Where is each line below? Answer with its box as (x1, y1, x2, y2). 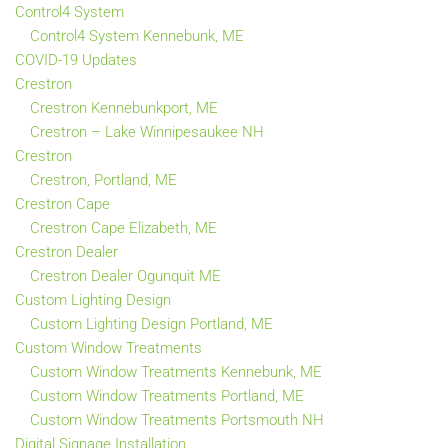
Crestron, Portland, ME (30, 171, 177, 189)
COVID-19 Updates (15, 51, 137, 69)
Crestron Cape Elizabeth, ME (30, 219, 217, 237)
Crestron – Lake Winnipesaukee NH (30, 123, 264, 141)
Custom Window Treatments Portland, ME (30, 387, 304, 405)
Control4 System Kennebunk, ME (30, 27, 244, 45)
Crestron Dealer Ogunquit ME (30, 267, 221, 285)
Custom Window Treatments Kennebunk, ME (30, 363, 322, 381)
